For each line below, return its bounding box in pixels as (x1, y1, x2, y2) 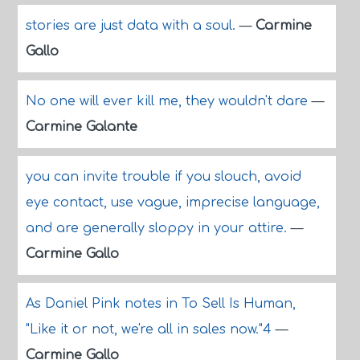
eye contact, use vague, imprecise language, (25, 195, 320, 210)
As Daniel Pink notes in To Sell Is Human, (25, 297, 296, 311)
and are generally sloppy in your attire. (25, 221, 291, 235)
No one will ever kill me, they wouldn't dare (25, 94, 312, 108)
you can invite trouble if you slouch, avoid (25, 170, 301, 184)
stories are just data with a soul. (25, 18, 239, 33)
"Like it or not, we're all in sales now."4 (25, 322, 276, 337)
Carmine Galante (25, 120, 137, 134)
